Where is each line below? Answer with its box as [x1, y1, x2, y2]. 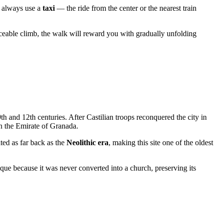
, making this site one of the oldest [109, 138, 213, 147]
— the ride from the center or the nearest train [55, 3, 197, 12]
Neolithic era [66, 138, 109, 147]
